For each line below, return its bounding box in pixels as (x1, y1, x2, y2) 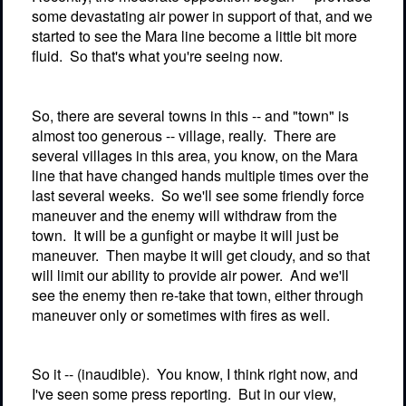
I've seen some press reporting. (32, 382, 231, 404)
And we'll (290, 264, 349, 285)
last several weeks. (32, 184, 154, 206)
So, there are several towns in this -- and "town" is (32, 104, 349, 126)
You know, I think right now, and (157, 362, 358, 384)
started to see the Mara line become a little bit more (32, 25, 357, 47)
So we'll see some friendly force (161, 184, 364, 206)
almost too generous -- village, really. (32, 124, 266, 146)
